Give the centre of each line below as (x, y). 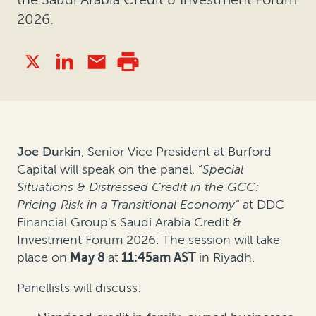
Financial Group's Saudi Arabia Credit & (129, 223)
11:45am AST (159, 258)
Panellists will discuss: (79, 288)
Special (223, 170)
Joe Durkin (49, 152)
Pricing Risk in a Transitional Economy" (128, 205)
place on (42, 258)
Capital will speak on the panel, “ (110, 170)
